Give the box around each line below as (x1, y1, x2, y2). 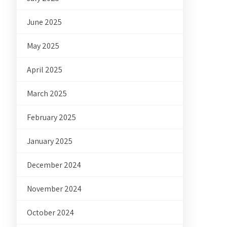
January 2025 (27, 136, 73, 146)
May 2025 (27, 41, 60, 51)
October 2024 (27, 207, 74, 218)
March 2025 (27, 88, 67, 99)
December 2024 (27, 160, 82, 170)
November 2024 (27, 183, 82, 194)
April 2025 (27, 64, 63, 75)
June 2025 (27, 17, 62, 27)
